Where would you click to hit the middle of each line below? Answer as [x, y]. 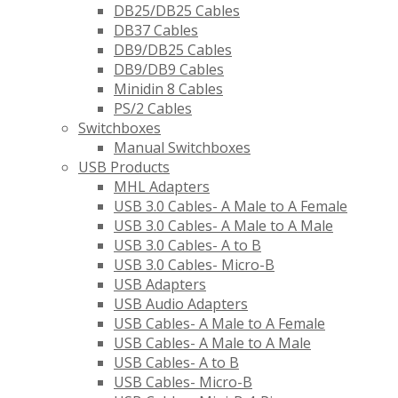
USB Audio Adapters [181, 304]
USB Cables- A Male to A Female [219, 324]
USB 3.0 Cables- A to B [187, 246]
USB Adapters [160, 285]
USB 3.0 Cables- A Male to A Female [231, 207]
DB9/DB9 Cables [169, 70]
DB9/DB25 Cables [173, 50]
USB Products [124, 167]
